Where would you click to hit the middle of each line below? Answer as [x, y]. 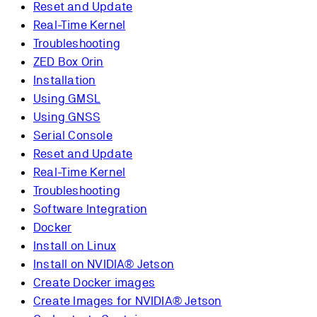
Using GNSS [67, 117]
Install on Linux [75, 246]
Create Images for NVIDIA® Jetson [128, 301]
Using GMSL [67, 99]
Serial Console [73, 136]
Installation [65, 80]
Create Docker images [94, 283]
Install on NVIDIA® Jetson [104, 264]
